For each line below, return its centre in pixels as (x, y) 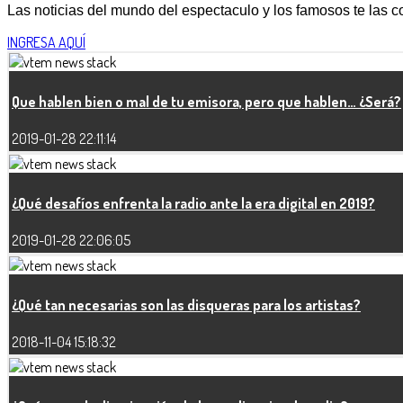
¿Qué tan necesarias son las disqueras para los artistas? (186, 305)
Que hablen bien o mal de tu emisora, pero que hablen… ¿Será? (206, 102)
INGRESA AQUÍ (46, 42)
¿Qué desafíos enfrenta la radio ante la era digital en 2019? (193, 204)
